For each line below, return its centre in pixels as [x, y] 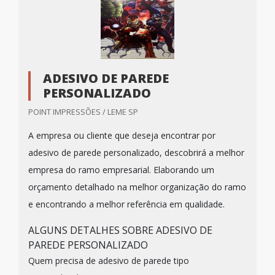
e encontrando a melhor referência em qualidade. [126, 204]
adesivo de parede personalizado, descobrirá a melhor [136, 153]
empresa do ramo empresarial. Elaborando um [121, 170]
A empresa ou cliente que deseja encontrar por [122, 135]
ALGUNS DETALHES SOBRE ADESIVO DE [120, 230]
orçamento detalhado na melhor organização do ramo [137, 187]
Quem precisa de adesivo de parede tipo [109, 261]
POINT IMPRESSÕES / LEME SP [83, 112]
